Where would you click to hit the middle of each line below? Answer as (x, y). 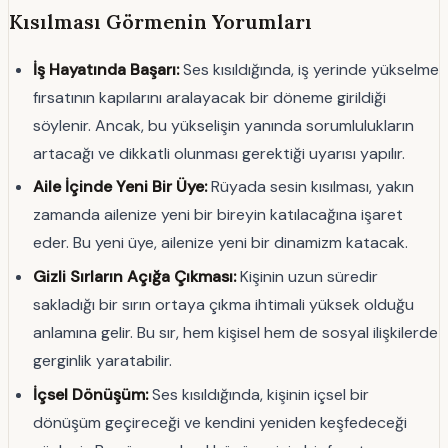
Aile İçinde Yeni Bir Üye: (120, 187)
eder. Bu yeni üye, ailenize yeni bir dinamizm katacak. (220, 243)
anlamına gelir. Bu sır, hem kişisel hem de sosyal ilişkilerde (235, 332)
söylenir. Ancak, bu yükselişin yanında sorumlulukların (223, 125)
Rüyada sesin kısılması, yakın (310, 187)
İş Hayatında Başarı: (106, 69)
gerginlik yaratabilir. (102, 360)
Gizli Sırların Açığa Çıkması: (134, 276)
